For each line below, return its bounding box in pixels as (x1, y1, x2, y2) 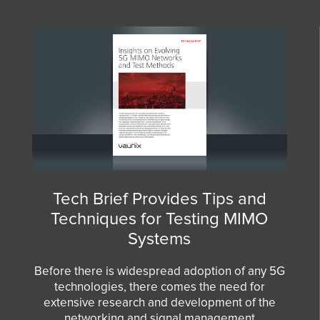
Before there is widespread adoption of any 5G (34, 263, 285, 279)
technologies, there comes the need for (54, 279, 265, 294)
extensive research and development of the (43, 294, 276, 310)
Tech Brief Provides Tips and (52, 188, 266, 209)
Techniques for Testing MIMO (51, 208, 269, 229)
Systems (128, 228, 191, 249)
